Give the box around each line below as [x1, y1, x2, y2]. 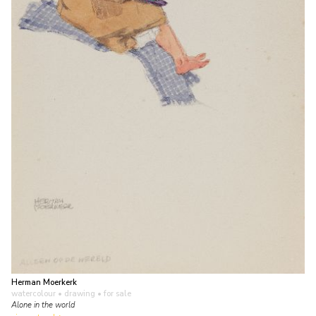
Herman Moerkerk [11, 276, 77, 288]
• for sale [95, 288, 131, 299]
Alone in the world [11, 299, 75, 310]
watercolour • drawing [11, 288, 95, 299]
